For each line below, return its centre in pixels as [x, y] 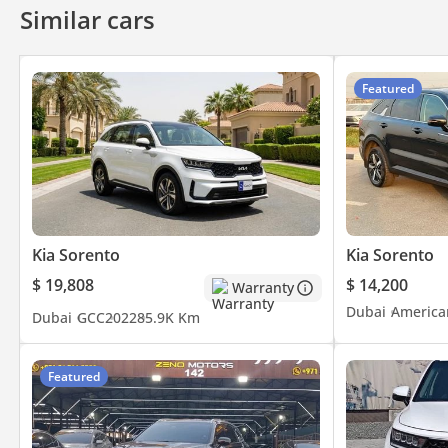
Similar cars [87, 19]
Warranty [262, 288]
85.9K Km [168, 317]
